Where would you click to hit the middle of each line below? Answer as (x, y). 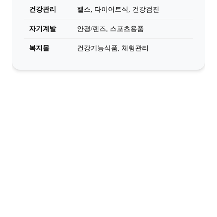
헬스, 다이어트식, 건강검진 (118, 9)
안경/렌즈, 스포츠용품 (110, 29)
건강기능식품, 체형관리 (113, 48)
